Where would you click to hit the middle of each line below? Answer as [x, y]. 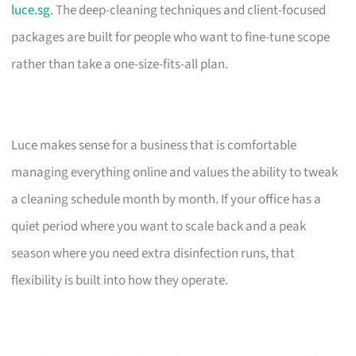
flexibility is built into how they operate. [120, 280]
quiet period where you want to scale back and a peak [159, 226]
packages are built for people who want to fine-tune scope [171, 37]
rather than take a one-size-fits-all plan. [120, 64]
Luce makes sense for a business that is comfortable [154, 145]
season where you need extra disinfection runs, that [153, 253]
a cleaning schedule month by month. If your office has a [166, 199]
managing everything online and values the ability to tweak [175, 172]
